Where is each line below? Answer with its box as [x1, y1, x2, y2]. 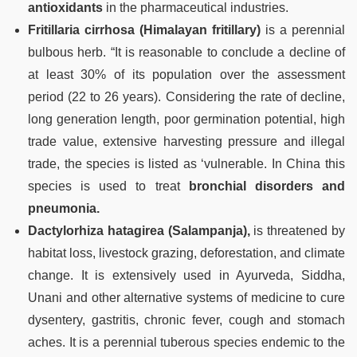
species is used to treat [28, 178, 189, 193]
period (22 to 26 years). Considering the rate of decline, [28, 89, 345, 104]
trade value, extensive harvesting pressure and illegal [28, 134, 345, 148]
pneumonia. [28, 201, 100, 215]
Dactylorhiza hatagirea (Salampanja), [28, 223, 250, 237]
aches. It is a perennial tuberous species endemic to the [28, 335, 345, 349]
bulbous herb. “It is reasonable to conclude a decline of [28, 45, 345, 59]
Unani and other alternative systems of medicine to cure [28, 290, 345, 304]
